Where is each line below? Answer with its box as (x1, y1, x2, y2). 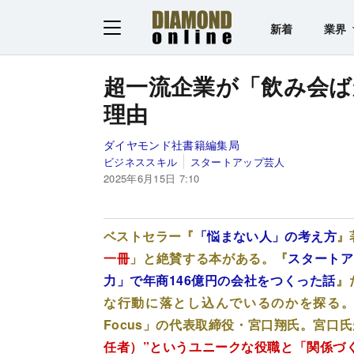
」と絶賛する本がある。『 (130, 248, 288, 267)
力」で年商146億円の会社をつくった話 (104, 270, 336, 289)
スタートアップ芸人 (190, 153, 285, 169)
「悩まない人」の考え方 (194, 226, 337, 245)
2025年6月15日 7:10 (104, 170, 200, 186)
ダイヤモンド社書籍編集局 (104, 136, 239, 153)
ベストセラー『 (104, 226, 194, 245)
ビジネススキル (104, 153, 178, 169)
